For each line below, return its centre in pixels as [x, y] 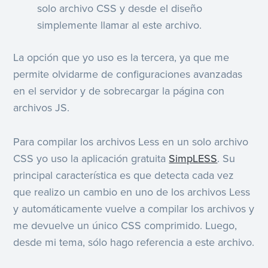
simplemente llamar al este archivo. [120, 25]
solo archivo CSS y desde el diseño [120, 9]
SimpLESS [193, 158]
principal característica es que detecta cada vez [124, 175]
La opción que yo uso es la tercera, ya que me [121, 58]
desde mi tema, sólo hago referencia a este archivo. [134, 242]
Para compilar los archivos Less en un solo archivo [131, 141]
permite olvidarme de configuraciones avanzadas [128, 74]
